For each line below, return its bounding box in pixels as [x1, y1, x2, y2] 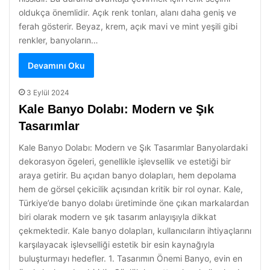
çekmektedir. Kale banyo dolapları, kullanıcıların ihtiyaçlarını [19, 225, 251, 236]
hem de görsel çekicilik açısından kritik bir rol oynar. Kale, [19, 184, 243, 194]
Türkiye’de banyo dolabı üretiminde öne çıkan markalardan [19, 198, 249, 208]
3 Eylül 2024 [27, 88, 69, 97]
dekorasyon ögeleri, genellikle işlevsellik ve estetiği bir [19, 156, 231, 166]
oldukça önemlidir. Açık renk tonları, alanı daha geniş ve [19, 7, 236, 17]
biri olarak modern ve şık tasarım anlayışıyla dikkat [19, 212, 216, 222]
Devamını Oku [28, 60, 85, 71]
